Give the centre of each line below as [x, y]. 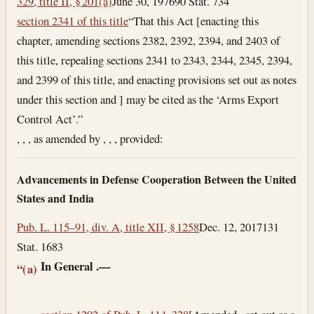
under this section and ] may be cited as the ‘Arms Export [148, 99]
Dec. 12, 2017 [231, 227]
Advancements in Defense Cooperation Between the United [157, 179]
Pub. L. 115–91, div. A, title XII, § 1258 [108, 227]
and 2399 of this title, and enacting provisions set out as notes [157, 79]
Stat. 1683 [40, 246]
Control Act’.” [50, 118]
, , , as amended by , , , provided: [90, 138]
